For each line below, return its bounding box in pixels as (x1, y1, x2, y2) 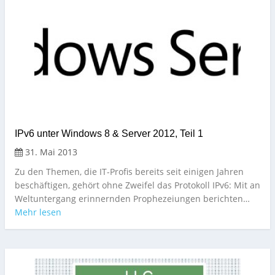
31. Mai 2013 (23, 146, 77, 158)
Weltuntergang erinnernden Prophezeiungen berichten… (15, 193, 250, 205)
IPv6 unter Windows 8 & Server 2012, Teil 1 (15, 128, 203, 139)
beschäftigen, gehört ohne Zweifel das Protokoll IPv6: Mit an (15, 179, 260, 192)
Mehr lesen (15, 206, 61, 219)
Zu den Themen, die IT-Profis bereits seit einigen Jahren (15, 166, 244, 178)
